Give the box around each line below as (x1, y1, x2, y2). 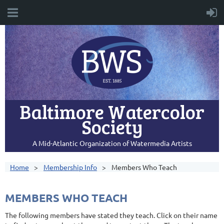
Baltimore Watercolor (19, 98, 204, 124)
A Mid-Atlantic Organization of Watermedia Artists (32, 138, 192, 147)
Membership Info (43, 162, 97, 171)
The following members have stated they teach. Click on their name (5, 210, 217, 219)
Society (81, 113, 143, 139)
